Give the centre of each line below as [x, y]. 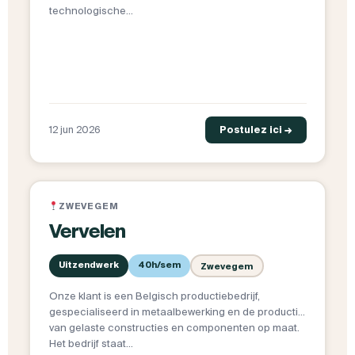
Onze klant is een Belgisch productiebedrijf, [154, 296]
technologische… [91, 11]
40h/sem [159, 265]
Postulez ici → [256, 130]
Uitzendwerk [88, 265]
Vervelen [87, 231]
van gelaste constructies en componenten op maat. [174, 328]
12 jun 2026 [74, 130]
